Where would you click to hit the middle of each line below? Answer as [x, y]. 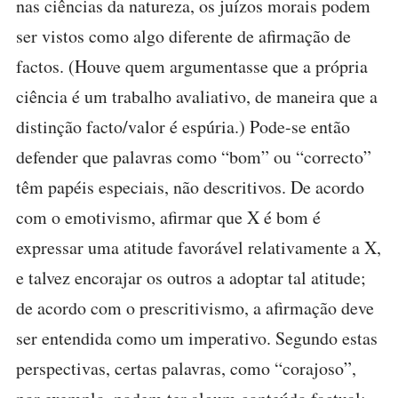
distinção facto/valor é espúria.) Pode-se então [183, 127]
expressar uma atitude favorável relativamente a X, [199, 247]
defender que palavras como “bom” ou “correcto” [194, 157]
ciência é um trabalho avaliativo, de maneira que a [197, 96]
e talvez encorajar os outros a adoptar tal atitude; [191, 278]
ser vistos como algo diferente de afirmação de [183, 36]
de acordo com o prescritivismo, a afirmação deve [195, 308]
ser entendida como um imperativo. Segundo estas [197, 338]
